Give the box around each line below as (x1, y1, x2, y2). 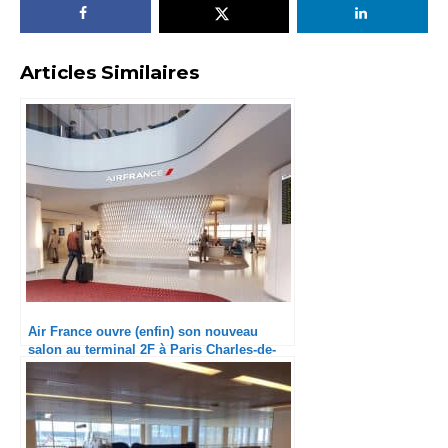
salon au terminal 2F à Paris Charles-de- (28, 342, 276, 358)
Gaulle (28, 360, 68, 376)
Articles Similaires (20, 61, 199, 85)
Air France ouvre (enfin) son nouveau (28, 324, 258, 340)
